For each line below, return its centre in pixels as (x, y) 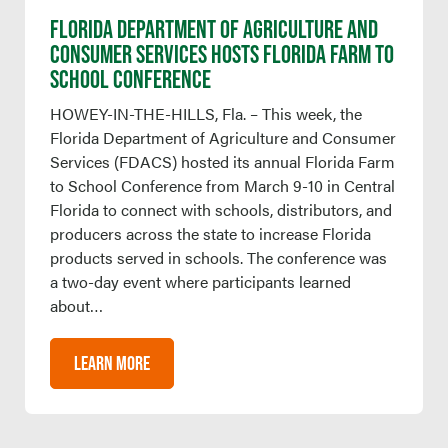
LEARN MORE (112, 362)
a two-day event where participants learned (200, 281)
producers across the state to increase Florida (210, 233)
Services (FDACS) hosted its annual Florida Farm (222, 161)
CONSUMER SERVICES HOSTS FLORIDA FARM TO (222, 53)
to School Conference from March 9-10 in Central (222, 185)
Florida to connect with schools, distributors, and (221, 209)
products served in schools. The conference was (218, 257)
